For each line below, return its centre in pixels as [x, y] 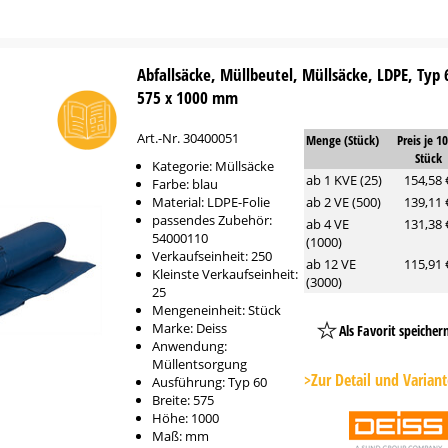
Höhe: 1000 [186, 418]
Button [411, 377]
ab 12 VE [330, 264]
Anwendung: [190, 346]
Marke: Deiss [190, 328]
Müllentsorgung [200, 364]
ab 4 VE [327, 224]
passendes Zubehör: [212, 220]
